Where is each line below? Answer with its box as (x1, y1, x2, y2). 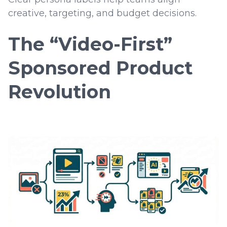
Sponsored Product (8, 56, 193, 79)
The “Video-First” (8, 32, 172, 55)
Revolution (8, 80, 111, 103)
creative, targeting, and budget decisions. (8, 7, 199, 19)
